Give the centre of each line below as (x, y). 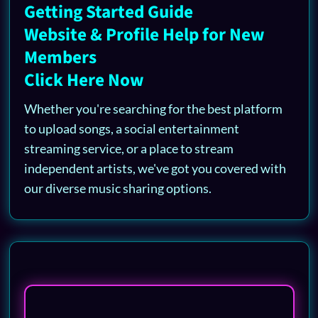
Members (60, 57)
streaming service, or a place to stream (128, 148)
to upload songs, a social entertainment (131, 128)
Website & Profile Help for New (144, 34)
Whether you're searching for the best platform (153, 108)
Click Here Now (84, 80)
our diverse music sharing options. (117, 188)
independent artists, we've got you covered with (155, 168)
